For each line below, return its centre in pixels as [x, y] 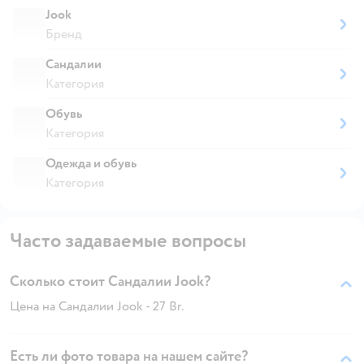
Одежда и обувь [91, 163]
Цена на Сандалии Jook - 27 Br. [97, 306]
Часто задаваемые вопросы [128, 240]
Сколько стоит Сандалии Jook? [110, 281]
